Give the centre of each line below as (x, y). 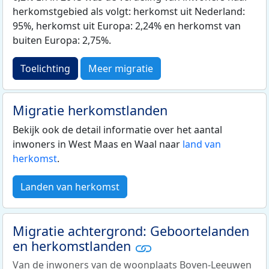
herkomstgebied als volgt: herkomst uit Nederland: (129, 12)
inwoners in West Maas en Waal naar (98, 144)
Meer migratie (121, 69)
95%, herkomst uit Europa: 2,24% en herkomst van (127, 26)
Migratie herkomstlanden (90, 110)
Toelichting (45, 69)
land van (202, 144)
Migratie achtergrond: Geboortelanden (131, 231)
